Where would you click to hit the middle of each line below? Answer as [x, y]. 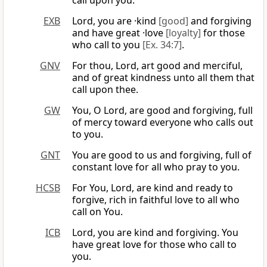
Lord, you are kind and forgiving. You [155, 233]
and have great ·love [119, 33]
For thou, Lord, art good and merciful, [157, 66]
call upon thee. [105, 90]
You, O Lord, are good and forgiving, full [162, 111]
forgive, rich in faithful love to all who [156, 200]
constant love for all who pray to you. [156, 167]
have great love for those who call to [154, 245]
